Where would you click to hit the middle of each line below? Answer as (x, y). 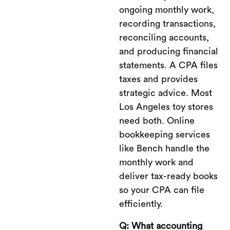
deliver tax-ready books (168, 176)
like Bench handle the (164, 148)
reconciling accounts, (164, 37)
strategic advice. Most (166, 93)
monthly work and (156, 162)
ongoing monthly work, (167, 9)
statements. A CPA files (168, 65)
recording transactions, (167, 23)
